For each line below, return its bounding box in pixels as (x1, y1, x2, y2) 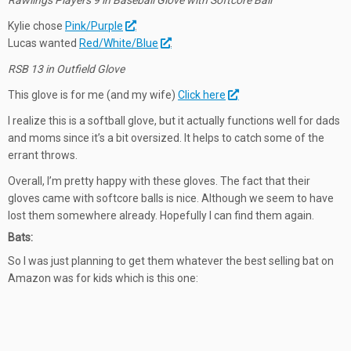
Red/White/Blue (79, 37, 158, 49)
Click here (178, 89, 226, 101)
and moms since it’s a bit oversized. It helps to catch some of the (8, 132, 324, 144)
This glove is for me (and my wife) (8, 89, 178, 101)
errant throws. (8, 149, 78, 161)
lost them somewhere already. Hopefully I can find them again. (8, 209, 314, 222)
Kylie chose (8, 20, 65, 32)
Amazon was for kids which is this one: (8, 272, 198, 284)
